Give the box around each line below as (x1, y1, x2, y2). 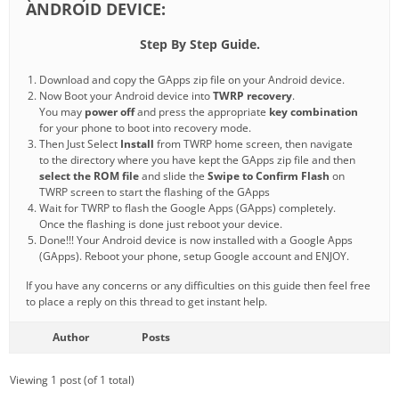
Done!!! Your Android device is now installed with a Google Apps (39, 232, 353, 248)
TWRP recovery (213, 87, 292, 103)
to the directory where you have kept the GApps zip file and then (39, 151, 355, 167)
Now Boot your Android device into (39, 87, 213, 103)
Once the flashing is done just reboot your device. (39, 216, 282, 232)
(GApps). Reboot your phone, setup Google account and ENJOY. (39, 248, 349, 264)
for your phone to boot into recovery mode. (39, 119, 251, 135)
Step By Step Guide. (139, 35, 260, 53)
